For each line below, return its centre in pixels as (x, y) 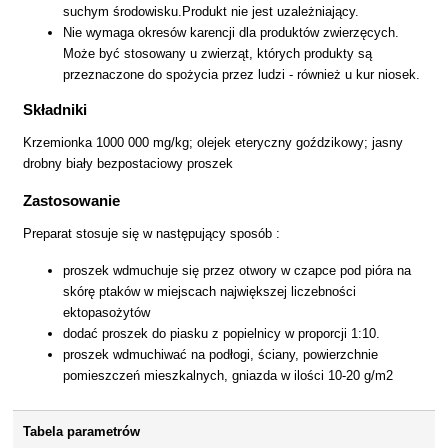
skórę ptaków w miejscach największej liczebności (210, 292)
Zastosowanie (72, 200)
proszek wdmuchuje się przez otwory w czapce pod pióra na (237, 271)
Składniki (55, 109)
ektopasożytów (107, 313)
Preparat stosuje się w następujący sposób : (152, 234)
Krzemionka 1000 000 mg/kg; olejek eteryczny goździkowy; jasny (213, 142)
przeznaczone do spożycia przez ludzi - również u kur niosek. (242, 75)
